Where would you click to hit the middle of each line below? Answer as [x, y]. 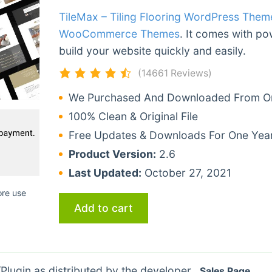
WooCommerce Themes [119, 33]
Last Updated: [105, 172]
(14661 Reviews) [175, 73]
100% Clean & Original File [133, 116]
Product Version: [112, 154]
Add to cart [103, 208]
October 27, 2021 [186, 172]
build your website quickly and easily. [152, 50]
